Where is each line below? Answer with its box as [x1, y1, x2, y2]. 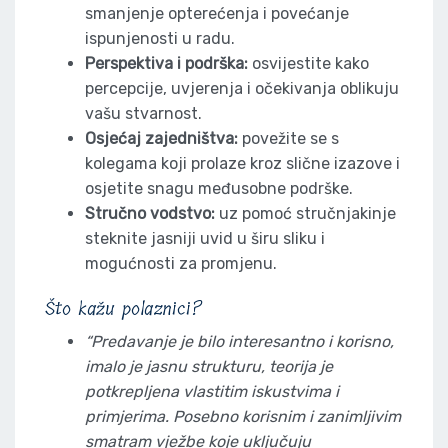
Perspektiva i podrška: [85, 54, 248, 73]
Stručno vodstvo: [85, 204, 215, 223]
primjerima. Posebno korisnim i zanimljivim [85, 407, 401, 426]
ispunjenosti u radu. [85, 29, 235, 48]
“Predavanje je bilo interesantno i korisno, [85, 332, 394, 351]
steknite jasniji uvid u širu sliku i [85, 229, 325, 248]
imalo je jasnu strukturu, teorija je [85, 357, 333, 376]
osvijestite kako [248, 54, 369, 73]
